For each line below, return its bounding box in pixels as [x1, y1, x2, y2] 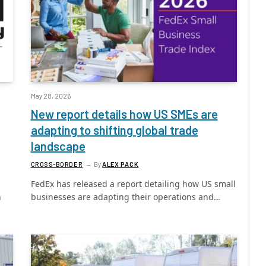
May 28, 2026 [30, 91, 71, 100]
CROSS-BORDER [30, 160, 83, 168]
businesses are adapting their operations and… [30, 191, 220, 202]
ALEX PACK [102, 160, 139, 168]
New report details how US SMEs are [30, 106, 218, 121]
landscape [30, 138, 85, 153]
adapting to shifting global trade [30, 122, 198, 137]
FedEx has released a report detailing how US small [30, 178, 236, 189]
